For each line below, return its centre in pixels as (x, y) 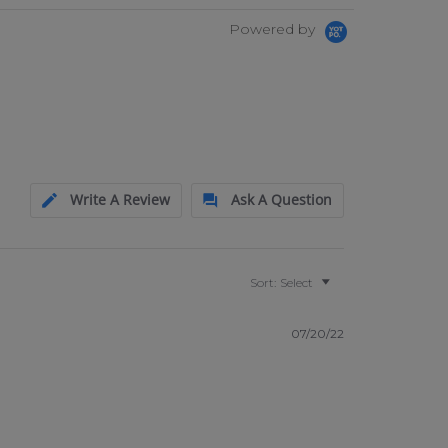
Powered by (274, 28)
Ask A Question (282, 199)
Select (297, 282)
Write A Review (120, 199)
